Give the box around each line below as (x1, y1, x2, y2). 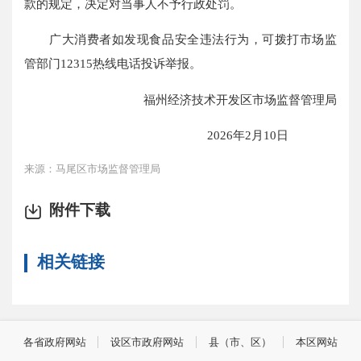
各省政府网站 (23, 335, 86, 348)
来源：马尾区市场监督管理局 (24, 162, 161, 175)
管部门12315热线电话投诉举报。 (24, 56, 202, 71)
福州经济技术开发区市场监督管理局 (143, 92, 337, 106)
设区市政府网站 (110, 335, 185, 348)
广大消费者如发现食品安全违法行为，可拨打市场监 (24, 32, 337, 47)
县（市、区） (208, 335, 272, 348)
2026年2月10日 (206, 127, 337, 142)
